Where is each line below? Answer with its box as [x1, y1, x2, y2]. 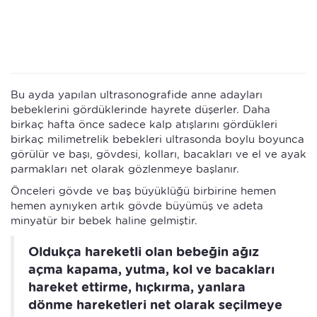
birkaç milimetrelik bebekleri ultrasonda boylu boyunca [11, 133, 304, 146]
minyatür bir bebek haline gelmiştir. [11, 214, 197, 227]
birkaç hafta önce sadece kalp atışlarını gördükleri [11, 118, 277, 131]
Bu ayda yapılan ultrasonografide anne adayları [11, 88, 263, 101]
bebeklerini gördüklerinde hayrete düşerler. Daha [11, 103, 270, 116]
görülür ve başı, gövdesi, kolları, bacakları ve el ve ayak [11, 148, 306, 161]
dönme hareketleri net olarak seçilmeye [28, 297, 282, 312]
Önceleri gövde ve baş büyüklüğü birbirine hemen [11, 185, 276, 197]
